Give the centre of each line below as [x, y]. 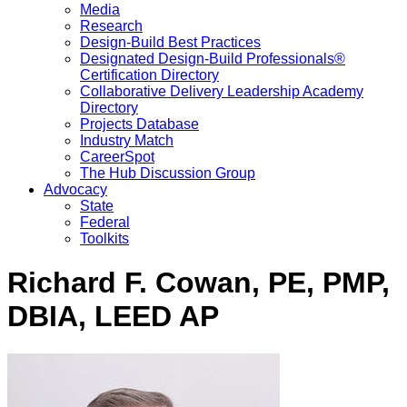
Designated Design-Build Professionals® [213, 59]
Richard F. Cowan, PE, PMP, [199, 283]
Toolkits [104, 238]
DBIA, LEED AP [113, 317]
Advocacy [75, 189]
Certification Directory [149, 75]
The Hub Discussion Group [168, 173]
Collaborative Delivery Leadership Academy [222, 91]
